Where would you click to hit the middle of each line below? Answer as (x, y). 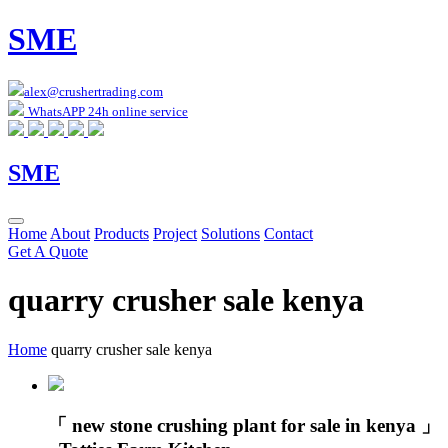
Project (175, 233)
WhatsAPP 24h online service (108, 111)
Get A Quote (48, 251)
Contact (288, 233)
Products (121, 233)
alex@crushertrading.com (93, 91)
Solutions (230, 233)
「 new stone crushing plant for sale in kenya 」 (244, 426)
